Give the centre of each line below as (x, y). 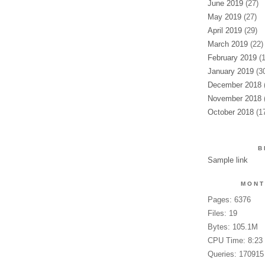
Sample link (227, 160)
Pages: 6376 (229, 200)
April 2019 (224, 30)
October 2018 (230, 112)
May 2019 (224, 17)
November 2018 (234, 98)
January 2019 (230, 71)
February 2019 (232, 58)
